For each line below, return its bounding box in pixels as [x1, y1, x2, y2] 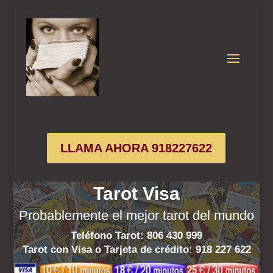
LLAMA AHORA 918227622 [60, 141, 213, 155]
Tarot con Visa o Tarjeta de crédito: [22, 244, 196, 256]
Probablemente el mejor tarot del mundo [19, 208, 254, 224]
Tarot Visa [93, 183, 180, 204]
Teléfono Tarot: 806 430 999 [71, 230, 202, 242]
